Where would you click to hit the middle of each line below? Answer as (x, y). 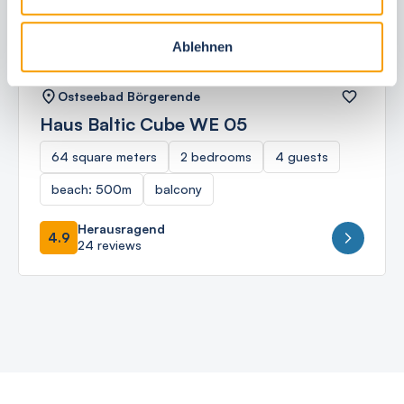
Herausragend (121, 229)
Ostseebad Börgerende (129, 96)
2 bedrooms (216, 156)
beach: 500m (92, 189)
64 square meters (104, 156)
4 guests (302, 156)
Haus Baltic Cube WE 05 (143, 124)
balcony (179, 189)
